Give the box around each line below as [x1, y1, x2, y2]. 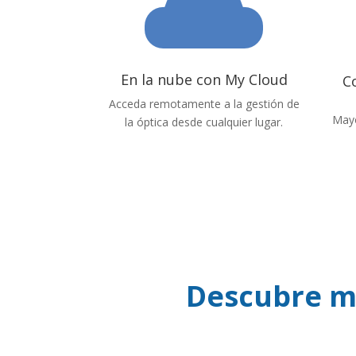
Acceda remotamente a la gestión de [108, 96, 300, 112]
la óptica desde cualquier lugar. [125, 114, 284, 130]
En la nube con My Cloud [120, 70, 288, 90]
